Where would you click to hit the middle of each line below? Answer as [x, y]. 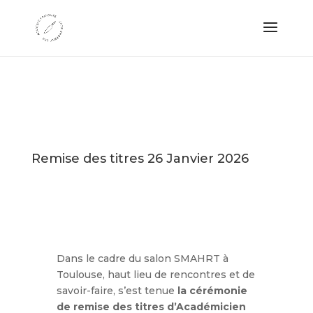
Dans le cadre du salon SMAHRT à [142, 259]
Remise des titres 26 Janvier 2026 [140, 159]
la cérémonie [212, 291]
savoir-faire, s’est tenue [117, 291]
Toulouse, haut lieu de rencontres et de [155, 275]
